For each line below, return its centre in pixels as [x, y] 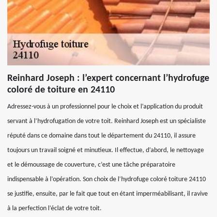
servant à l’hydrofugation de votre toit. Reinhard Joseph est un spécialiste [107, 121]
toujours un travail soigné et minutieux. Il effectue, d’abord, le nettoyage [106, 150]
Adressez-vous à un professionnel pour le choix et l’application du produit [105, 107]
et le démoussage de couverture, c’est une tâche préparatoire [91, 165]
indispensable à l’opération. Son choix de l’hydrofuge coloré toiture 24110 [107, 179]
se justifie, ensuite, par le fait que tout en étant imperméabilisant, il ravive [108, 194]
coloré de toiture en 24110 [61, 90]
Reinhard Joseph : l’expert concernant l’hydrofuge [108, 78]
